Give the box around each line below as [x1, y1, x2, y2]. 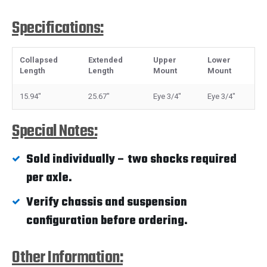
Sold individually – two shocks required [26, 150, 237, 169]
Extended [88, 55, 123, 64]
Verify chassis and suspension [26, 193, 187, 212]
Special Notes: [12, 118, 97, 144]
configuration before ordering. [26, 211, 188, 230]
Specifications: [12, 15, 104, 41]
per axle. [26, 168, 72, 187]
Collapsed [20, 55, 58, 64]
